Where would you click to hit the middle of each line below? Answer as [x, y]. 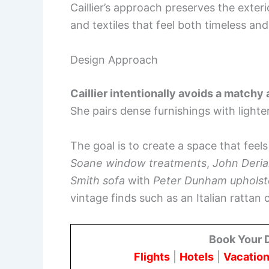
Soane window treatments [138, 163]
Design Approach [114, 60]
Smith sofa [98, 181]
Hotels [197, 256]
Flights [152, 256]
